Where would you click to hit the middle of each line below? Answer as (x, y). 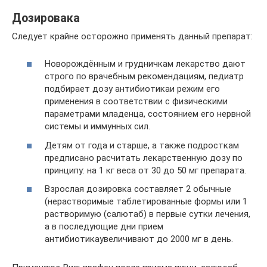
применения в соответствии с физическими (136, 101)
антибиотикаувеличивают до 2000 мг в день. (139, 239)
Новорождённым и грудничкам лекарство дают (145, 64)
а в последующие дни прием (104, 226)
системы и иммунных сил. (97, 126)
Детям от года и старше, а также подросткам (142, 145)
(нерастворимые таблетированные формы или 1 (146, 201)
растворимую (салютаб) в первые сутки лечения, (148, 214)
